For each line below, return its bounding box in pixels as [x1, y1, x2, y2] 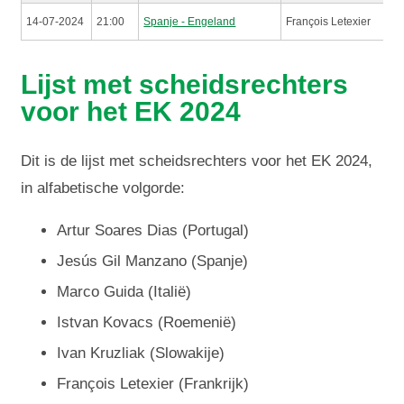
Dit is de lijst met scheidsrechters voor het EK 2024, [21, 152, 373, 170]
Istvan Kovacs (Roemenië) [57, 314, 237, 332]
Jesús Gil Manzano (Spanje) [57, 252, 249, 271]
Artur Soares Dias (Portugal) [57, 222, 250, 240]
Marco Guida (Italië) [57, 283, 192, 301]
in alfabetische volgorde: [21, 179, 186, 197]
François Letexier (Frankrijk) [57, 375, 250, 393]
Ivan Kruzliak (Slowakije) [57, 344, 225, 363]
